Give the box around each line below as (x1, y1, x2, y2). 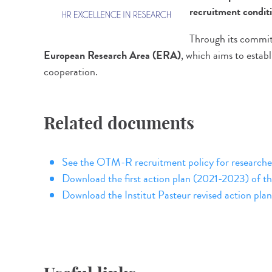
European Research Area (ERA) (44, 47, 181, 63)
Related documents (44, 112, 194, 134)
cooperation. (44, 64, 98, 80)
